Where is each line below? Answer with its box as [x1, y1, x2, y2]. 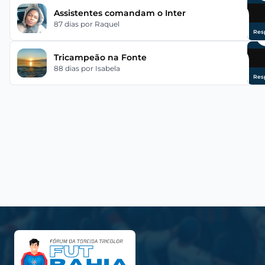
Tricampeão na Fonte [53, 52, 147, 63]
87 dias [53, 19, 80, 28]
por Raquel [80, 19, 119, 28]
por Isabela [80, 64, 120, 73]
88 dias [53, 64, 81, 73]
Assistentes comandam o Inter [53, 7, 186, 18]
